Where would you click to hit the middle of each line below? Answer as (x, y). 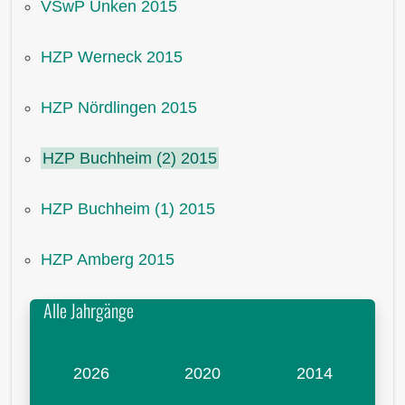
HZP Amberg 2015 (108, 259)
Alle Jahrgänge (89, 310)
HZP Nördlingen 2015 (119, 107)
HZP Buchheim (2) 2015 (130, 158)
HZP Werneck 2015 (112, 57)
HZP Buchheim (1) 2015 (128, 208)
